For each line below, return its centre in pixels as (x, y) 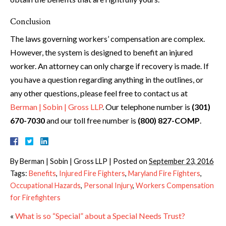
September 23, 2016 (181, 161)
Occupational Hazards (45, 186)
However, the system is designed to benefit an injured (101, 52)
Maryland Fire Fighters (164, 174)
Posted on (131, 161)
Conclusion (31, 22)
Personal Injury (108, 186)
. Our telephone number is (147, 107)
